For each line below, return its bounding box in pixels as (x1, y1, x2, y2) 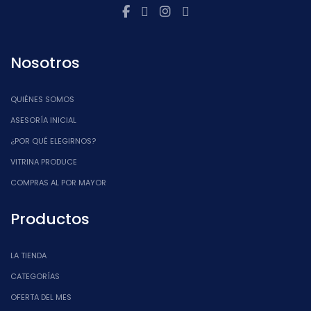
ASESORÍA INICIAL (10, 115, 76, 126)
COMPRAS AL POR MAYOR (10, 177, 106, 189)
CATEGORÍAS (10, 271, 60, 283)
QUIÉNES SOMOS (10, 94, 74, 106)
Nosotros (10, 52, 80, 74)
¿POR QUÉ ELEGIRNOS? (10, 135, 96, 147)
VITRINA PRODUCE (10, 156, 77, 168)
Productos (10, 208, 90, 230)
